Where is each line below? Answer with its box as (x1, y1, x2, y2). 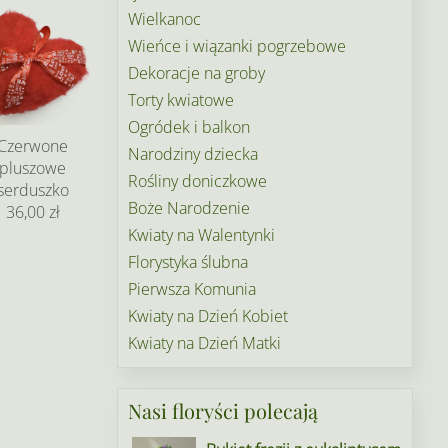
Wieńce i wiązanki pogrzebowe (128, 35, 347, 57)
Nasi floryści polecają (128, 397, 319, 424)
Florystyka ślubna (128, 251, 249, 273)
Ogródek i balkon (128, 116, 251, 138)
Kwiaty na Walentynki (128, 224, 276, 246)
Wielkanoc (128, 8, 202, 30)
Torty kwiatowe (128, 89, 235, 111)
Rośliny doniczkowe (128, 170, 268, 192)
